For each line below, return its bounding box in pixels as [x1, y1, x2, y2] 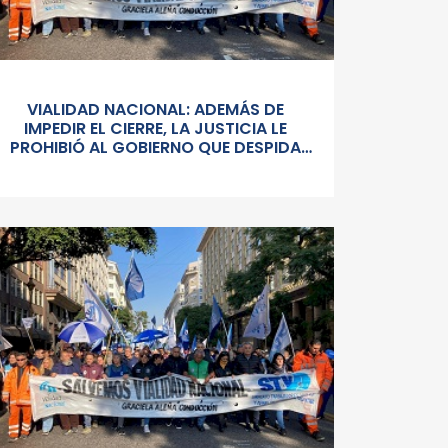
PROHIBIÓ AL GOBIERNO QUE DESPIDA [10, 136, 301, 159]
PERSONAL [115, 155, 196, 178]
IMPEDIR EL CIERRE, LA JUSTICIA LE [24, 117, 287, 140]
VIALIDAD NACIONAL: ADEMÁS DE [27, 98, 284, 121]
